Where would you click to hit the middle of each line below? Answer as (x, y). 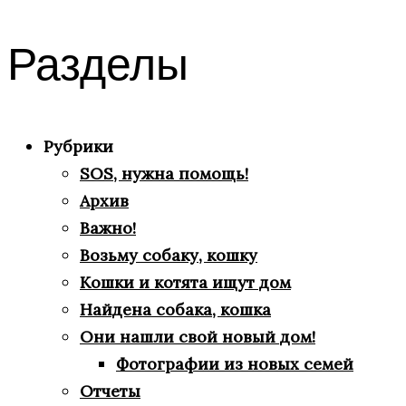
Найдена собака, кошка (175, 309)
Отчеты (110, 391)
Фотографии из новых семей (235, 363)
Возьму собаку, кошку (169, 255)
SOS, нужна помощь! (164, 173)
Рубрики (78, 146)
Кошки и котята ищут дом (185, 282)
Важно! (108, 227)
